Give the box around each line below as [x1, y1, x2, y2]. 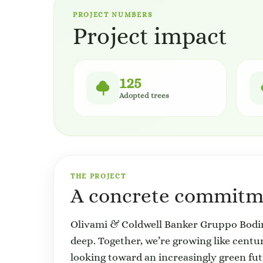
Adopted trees [119, 91, 169, 100]
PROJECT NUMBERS [73, 11, 153, 19]
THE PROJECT [70, 172, 126, 180]
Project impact [73, 22, 227, 49]
